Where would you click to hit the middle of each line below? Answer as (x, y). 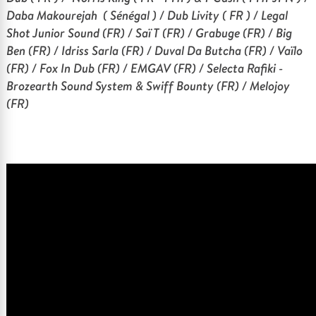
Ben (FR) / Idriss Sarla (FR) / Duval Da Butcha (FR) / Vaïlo (155, 50)
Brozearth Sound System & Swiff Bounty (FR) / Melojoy (148, 86)
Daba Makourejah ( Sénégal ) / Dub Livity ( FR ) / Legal (147, 15)
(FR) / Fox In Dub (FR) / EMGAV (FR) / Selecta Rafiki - (145, 68)
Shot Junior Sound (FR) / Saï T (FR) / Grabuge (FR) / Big (150, 33)
